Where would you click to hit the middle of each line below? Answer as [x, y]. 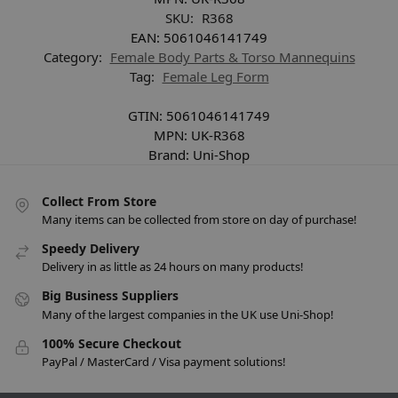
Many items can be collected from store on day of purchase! [199, 219]
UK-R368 [218, 135]
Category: [74, 56]
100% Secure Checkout [111, 343]
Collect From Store [99, 201]
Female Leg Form [215, 76]
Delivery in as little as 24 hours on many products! [173, 267]
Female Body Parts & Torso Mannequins [232, 56]
